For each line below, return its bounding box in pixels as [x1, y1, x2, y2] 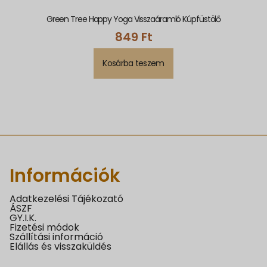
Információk [10, 163, 120, 189]
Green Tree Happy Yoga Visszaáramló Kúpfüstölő [46, 13, 221, 26]
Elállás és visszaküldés [10, 240, 111, 254]
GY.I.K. [10, 211, 36, 225]
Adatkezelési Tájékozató [10, 192, 123, 206]
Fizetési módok [10, 221, 79, 235]
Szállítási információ [10, 230, 103, 244]
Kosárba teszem [103, 57, 164, 70]
